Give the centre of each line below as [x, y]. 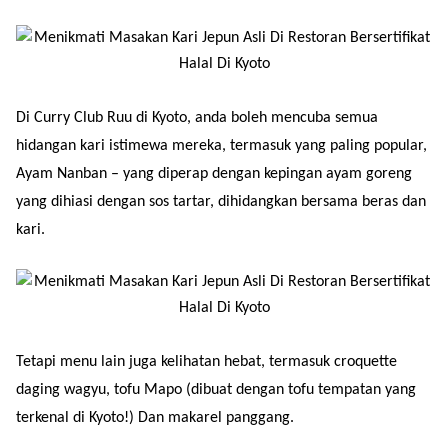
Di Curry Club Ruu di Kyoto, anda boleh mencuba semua [197, 117]
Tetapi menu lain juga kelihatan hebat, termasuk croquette [206, 361]
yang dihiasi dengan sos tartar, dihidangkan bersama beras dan [221, 201]
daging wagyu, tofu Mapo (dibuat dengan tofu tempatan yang [216, 389]
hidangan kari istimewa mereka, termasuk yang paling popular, [221, 145]
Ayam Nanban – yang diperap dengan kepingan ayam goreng [214, 173]
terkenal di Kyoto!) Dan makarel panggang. [155, 417]
